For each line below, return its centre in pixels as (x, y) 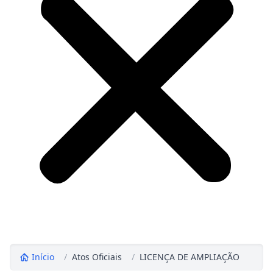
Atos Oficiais (97, 257)
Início (43, 257)
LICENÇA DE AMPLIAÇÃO (190, 257)
